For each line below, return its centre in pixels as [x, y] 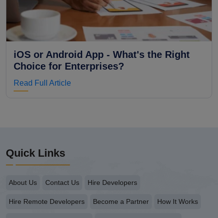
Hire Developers [112, 182]
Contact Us [62, 182]
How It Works [178, 201]
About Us [23, 182]
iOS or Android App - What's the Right [102, 54]
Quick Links [36, 153]
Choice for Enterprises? [69, 66]
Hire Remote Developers [47, 201]
